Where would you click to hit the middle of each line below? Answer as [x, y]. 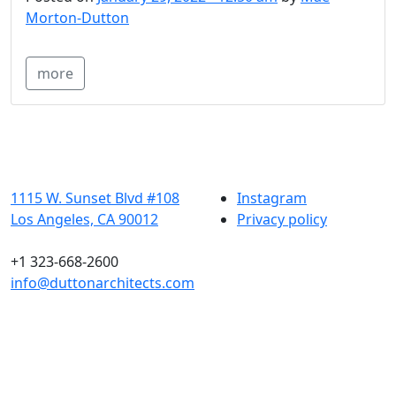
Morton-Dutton [77, 18]
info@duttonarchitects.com [103, 282]
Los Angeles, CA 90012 [84, 219]
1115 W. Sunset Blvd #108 [95, 198]
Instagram [272, 198]
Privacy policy [282, 219]
